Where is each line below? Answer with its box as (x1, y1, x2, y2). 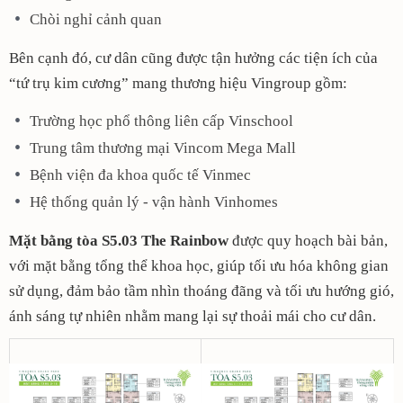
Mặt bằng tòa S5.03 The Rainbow (9, 232, 228, 250)
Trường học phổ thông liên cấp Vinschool (30, 112, 297, 130)
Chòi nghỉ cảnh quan (30, 11, 162, 29)
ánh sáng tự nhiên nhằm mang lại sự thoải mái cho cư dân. (9, 308, 376, 326)
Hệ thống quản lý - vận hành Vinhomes (30, 193, 282, 211)
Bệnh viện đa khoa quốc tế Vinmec (30, 166, 255, 184)
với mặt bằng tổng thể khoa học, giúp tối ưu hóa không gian (9, 257, 389, 275)
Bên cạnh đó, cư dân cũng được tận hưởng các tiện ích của (9, 49, 378, 67)
